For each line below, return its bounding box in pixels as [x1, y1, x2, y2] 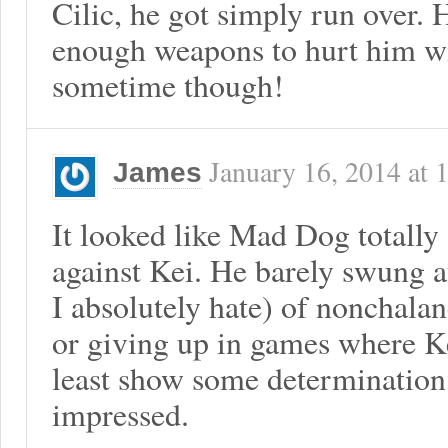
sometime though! [52, 63, 284, 106]
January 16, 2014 [209, 153, 401, 190]
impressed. [52, 392, 189, 435]
